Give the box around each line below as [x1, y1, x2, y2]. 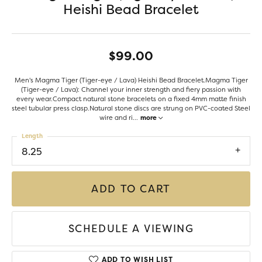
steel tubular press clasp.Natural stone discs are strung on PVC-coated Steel [12, 104, 250, 113]
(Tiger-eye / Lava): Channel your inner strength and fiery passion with [21, 85, 241, 94]
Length [22, 132, 43, 140]
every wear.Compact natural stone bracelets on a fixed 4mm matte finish [16, 94, 246, 104]
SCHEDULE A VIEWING [68, 221, 194, 236]
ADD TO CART [91, 181, 171, 196]
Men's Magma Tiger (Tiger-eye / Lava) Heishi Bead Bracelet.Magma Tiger [14, 75, 248, 85]
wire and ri [99, 113, 133, 122]
